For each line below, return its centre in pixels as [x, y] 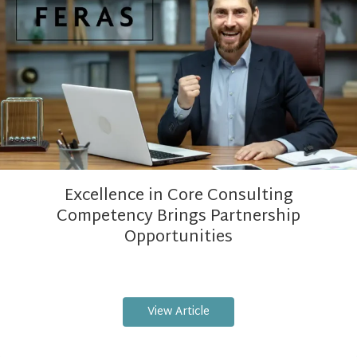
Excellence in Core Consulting [178, 196]
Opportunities [178, 237]
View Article [178, 312]
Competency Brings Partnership [178, 216]
